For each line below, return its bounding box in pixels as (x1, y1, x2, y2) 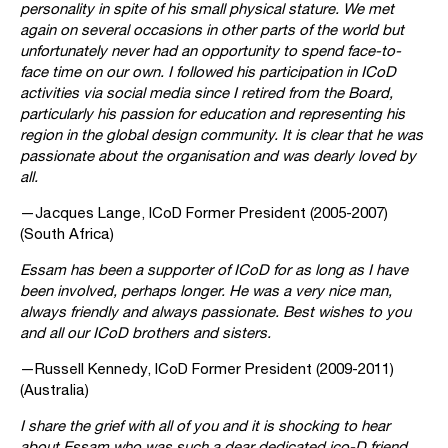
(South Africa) (20, 225, 114, 243)
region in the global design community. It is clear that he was (20, 126, 423, 144)
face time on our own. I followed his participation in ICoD (20, 63, 396, 81)
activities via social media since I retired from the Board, (20, 84, 393, 102)
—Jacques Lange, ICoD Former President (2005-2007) (20, 204, 388, 222)
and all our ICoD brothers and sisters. (20, 324, 271, 342)
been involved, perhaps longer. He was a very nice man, (20, 282, 392, 300)
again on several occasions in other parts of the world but (20, 21, 404, 39)
